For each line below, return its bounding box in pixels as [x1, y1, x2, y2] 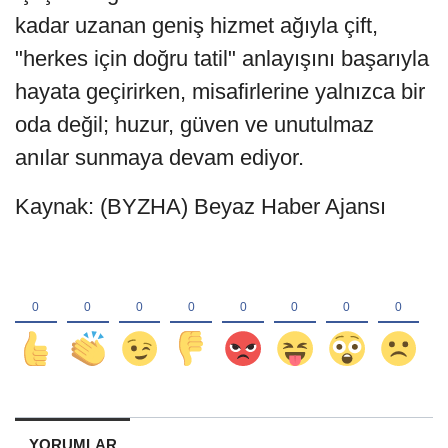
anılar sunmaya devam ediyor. [15, 144, 304, 170]
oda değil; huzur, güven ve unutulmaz [15, 111, 374, 137]
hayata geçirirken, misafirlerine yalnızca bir [15, 78, 425, 104]
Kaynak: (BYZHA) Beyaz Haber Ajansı [15, 193, 386, 219]
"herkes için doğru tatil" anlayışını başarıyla [15, 45, 429, 71]
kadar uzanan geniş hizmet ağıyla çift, [15, 12, 378, 38]
